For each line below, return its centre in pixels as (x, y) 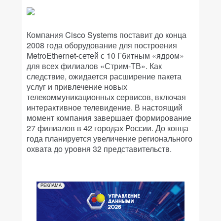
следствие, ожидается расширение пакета (104, 76)
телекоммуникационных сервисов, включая (106, 97)
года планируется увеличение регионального (110, 138)
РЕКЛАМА (51, 185)
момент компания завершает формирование (109, 118)
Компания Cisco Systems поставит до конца (107, 35)
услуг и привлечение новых (77, 87)
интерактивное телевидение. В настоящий (105, 107)
